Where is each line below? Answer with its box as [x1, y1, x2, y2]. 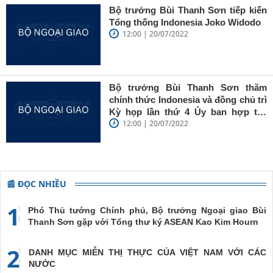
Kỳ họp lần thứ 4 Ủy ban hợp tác [109, 106, 267, 117]
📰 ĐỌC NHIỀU [7, 177, 66, 190]
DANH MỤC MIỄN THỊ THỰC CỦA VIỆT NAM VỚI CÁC [29, 247, 266, 257]
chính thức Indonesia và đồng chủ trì [109, 94, 267, 105]
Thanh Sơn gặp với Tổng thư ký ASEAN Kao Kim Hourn [28, 217, 258, 227]
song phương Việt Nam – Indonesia [109, 118, 260, 129]
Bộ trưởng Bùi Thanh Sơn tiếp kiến [109, 4, 267, 15]
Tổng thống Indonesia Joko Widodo [109, 16, 261, 27]
